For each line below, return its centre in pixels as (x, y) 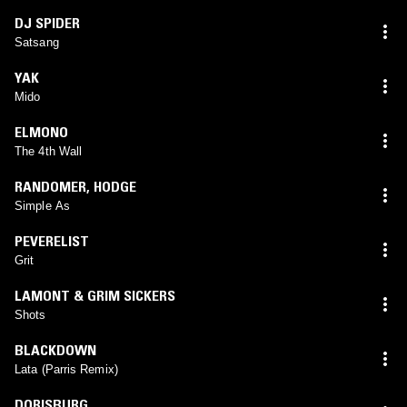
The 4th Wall (49, 151)
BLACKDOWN (55, 349)
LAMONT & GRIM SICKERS (95, 295)
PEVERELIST (52, 240)
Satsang (37, 42)
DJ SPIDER (47, 22)
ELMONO (41, 131)
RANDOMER (50, 186)
